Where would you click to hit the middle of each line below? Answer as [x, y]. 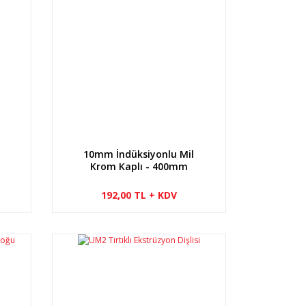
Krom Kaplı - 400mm [139, 166]
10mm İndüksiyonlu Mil [139, 154]
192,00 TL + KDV [139, 195]
